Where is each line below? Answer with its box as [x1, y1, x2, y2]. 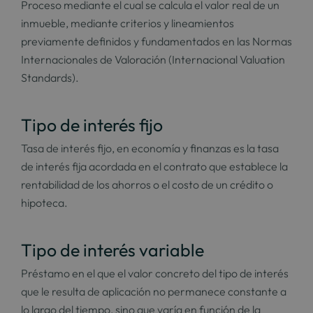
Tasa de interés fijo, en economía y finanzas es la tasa [21, 141, 279, 155]
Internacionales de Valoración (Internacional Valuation [21, 52, 285, 66]
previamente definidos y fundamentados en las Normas [21, 34, 292, 48]
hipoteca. [21, 196, 68, 210]
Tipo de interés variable [21, 239, 204, 261]
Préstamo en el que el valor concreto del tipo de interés [21, 266, 289, 280]
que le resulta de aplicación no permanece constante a [21, 284, 286, 298]
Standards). [21, 71, 79, 85]
